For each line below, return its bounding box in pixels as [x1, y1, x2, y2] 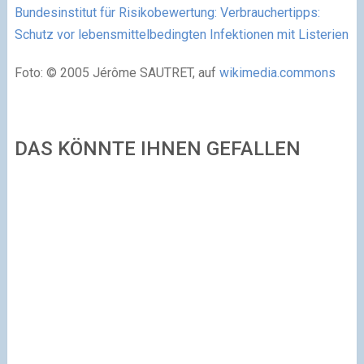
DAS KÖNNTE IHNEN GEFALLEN [14, 136, 301, 160]
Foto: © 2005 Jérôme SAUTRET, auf [14, 64, 219, 80]
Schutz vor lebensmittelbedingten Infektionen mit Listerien [14, 26, 349, 42]
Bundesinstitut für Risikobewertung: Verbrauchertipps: [14, 4, 320, 20]
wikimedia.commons [219, 64, 336, 80]
